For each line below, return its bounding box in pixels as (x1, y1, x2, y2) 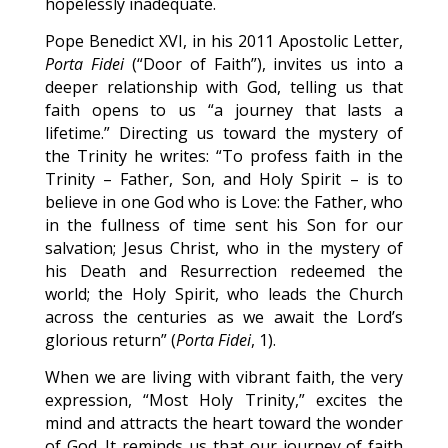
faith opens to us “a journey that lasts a (44, 99, 404, 121)
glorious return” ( (44, 329, 176, 351)
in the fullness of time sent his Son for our (44, 214, 404, 236)
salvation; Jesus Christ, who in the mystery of (44, 237, 404, 259)
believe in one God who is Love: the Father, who (44, 191, 404, 213)
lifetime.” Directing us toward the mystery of (44, 122, 404, 144)
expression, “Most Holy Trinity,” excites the (44, 389, 404, 411)
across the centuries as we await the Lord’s (44, 306, 404, 328)
